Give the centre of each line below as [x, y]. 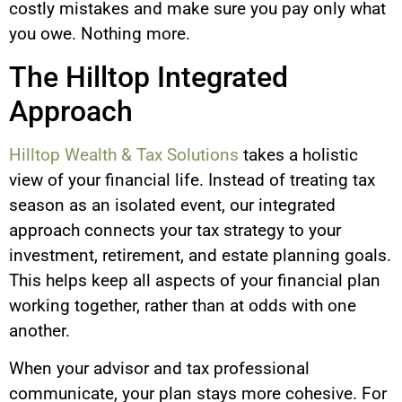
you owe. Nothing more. [100, 34]
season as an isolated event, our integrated [172, 205]
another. [39, 330]
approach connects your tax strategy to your [175, 230]
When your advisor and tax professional [159, 369]
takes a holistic [298, 154]
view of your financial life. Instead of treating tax [192, 179]
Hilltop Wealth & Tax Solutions [124, 154]
